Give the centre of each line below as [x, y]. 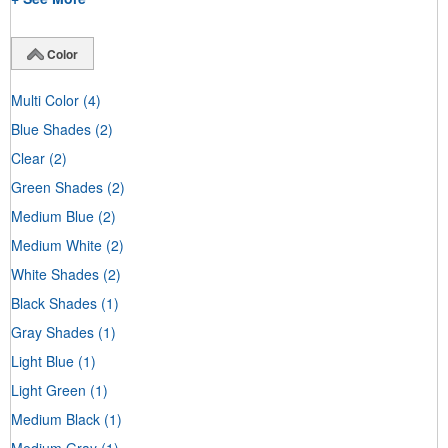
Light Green [48, 389]
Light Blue [42, 360]
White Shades [55, 273]
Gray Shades [52, 331]
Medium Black [55, 418]
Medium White [56, 244]
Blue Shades [51, 128]
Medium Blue [52, 215]
